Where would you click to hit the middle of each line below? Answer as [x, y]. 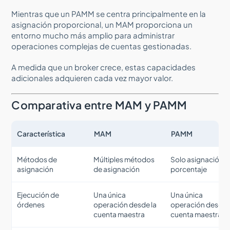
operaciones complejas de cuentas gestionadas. [102, 46]
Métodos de [37, 159]
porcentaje [189, 169]
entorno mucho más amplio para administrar [93, 35]
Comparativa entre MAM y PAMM [99, 105]
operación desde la [125, 204]
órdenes [31, 204]
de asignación [117, 169]
